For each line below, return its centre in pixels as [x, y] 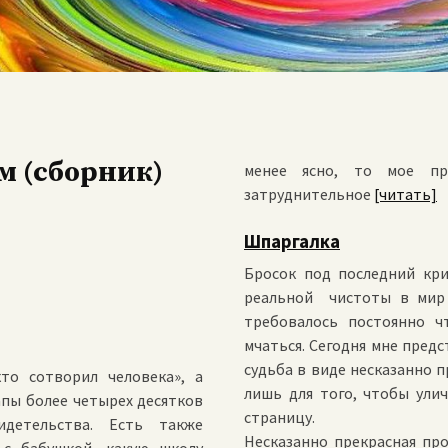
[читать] [405, 193]
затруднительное [309, 193]
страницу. [279, 416]
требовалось [291, 320]
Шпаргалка [292, 241]
